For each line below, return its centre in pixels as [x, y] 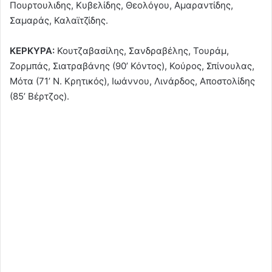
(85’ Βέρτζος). [39, 96]
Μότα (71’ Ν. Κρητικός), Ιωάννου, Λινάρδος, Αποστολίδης [132, 81]
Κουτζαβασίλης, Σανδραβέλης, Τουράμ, [143, 50]
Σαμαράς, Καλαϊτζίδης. [59, 20]
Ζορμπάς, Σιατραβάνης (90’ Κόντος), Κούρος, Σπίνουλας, [132, 66]
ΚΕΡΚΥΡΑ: [33, 50]
